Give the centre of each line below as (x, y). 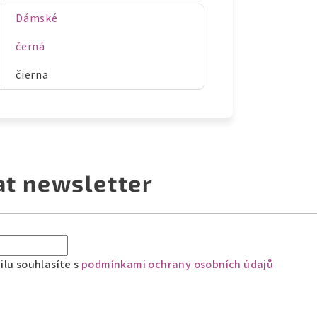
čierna (32, 75)
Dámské (37, 19)
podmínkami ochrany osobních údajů (178, 264)
